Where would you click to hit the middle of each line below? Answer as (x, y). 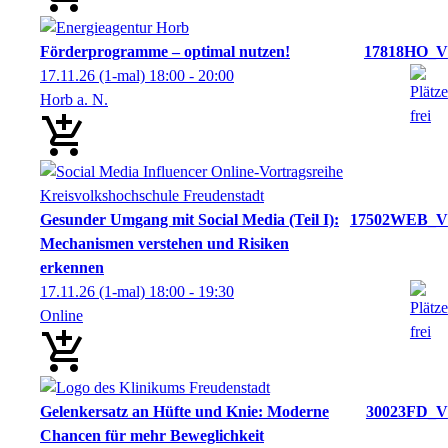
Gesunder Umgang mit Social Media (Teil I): (189, 219)
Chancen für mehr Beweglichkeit (152, 435)
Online (61, 315)
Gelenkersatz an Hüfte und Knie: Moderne (184, 411)
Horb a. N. (74, 99)
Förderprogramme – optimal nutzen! (165, 51)
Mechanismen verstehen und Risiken (164, 243)
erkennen (72, 267)
